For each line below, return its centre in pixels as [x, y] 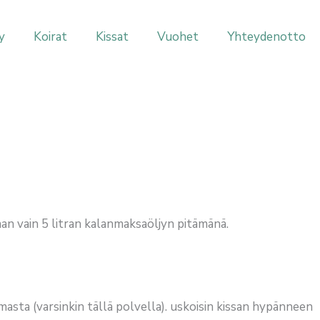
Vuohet [178, 36]
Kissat [112, 36]
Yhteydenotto [266, 36]
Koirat [50, 36]
